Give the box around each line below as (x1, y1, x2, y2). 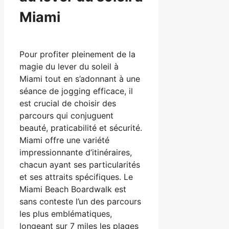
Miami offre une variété (19, 135, 109, 146)
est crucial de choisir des (19, 98, 116, 109)
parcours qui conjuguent (19, 110, 113, 121)
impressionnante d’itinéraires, (19, 147, 132, 158)
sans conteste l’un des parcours (19, 196, 141, 207)
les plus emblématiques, (19, 209, 112, 219)
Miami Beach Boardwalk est (19, 184, 126, 195)
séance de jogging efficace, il (19, 86, 133, 97)
